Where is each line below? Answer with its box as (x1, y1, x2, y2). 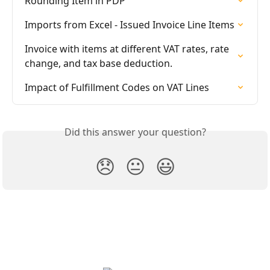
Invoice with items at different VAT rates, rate (25, 42, 231, 56)
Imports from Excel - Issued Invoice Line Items (25, 18, 234, 32)
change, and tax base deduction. (25, 57, 172, 71)
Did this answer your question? (64, 125, 206, 139)
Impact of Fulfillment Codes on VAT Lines (25, 81, 209, 95)
